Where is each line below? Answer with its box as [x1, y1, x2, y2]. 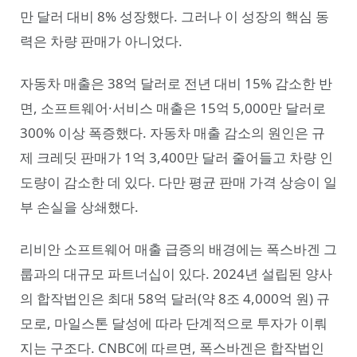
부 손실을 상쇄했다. [20, 197, 139, 216]
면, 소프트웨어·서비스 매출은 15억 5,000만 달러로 [20, 98, 326, 117]
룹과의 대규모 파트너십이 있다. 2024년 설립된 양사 [20, 265, 332, 284]
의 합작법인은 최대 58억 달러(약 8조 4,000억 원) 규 [20, 289, 330, 308]
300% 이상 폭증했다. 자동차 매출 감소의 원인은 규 [20, 123, 325, 142]
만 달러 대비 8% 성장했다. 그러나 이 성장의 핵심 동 [20, 6, 329, 25]
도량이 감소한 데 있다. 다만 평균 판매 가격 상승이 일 [20, 172, 337, 191]
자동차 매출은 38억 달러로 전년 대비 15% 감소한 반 [20, 73, 332, 92]
